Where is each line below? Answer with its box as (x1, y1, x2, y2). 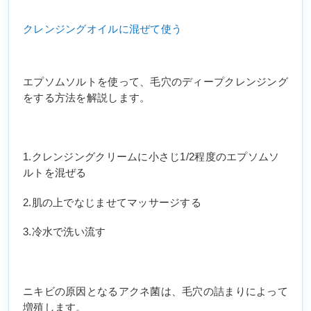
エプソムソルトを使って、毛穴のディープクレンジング (23, 76, 288, 88)
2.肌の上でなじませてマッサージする (23, 196, 202, 208)
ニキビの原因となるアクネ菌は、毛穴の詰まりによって (23, 285, 288, 297)
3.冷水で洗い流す (23, 226, 106, 238)
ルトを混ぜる (23, 167, 87, 179)
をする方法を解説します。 (23, 92, 151, 104)
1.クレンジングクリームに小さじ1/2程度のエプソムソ (23, 151, 280, 163)
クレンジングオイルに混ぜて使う (23, 24, 183, 35)
